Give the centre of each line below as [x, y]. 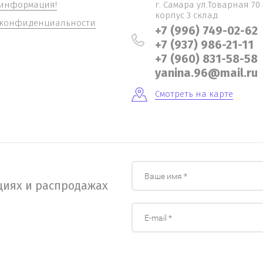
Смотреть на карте [194, 94]
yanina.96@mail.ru [206, 73]
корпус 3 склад [186, 15]
